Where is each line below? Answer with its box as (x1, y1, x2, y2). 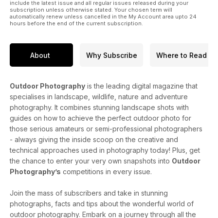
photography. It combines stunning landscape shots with (10, 103, 189, 111)
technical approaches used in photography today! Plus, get (10, 146, 200, 154)
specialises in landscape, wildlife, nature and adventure (10, 92, 188, 101)
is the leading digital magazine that (85, 82, 198, 90)
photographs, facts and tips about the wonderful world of (10, 200, 194, 208)
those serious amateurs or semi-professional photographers (10, 125, 202, 133)
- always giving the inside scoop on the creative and (10, 135, 178, 144)
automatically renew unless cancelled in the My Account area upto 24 (10, 13, 197, 20)
